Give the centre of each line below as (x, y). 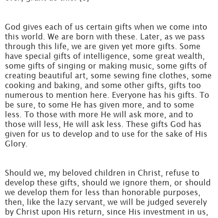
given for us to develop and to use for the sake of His (106, 134)
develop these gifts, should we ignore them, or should (108, 182)
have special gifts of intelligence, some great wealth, (105, 56)
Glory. (16, 144)
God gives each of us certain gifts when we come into (106, 27)
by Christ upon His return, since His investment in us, (107, 212)
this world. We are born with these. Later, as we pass (105, 36)
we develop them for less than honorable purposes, (103, 192)
